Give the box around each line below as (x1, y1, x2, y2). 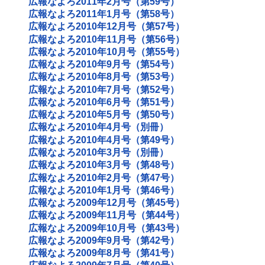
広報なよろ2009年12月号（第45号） (28, 198, 185, 208)
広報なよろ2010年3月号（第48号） (28, 160, 179, 170)
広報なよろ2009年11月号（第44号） (28, 210, 185, 221)
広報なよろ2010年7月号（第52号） (28, 84, 179, 95)
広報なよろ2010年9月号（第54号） (28, 59, 179, 70)
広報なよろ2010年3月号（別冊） (28, 147, 169, 157)
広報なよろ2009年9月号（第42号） (28, 235, 179, 245)
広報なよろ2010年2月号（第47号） (28, 172, 179, 183)
